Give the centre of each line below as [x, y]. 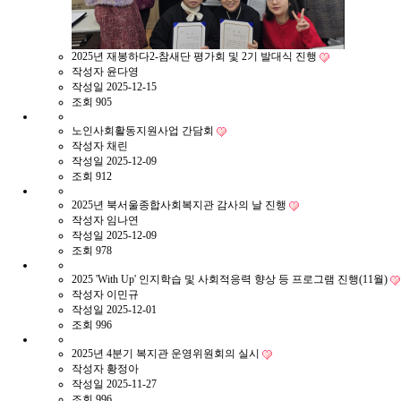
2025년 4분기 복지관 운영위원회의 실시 [167, 354]
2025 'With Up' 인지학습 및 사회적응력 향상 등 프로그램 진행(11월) [231, 279]
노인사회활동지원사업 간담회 [144, 131]
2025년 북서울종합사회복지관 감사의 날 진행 [180, 205]
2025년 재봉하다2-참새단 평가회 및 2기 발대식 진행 [196, 56]
